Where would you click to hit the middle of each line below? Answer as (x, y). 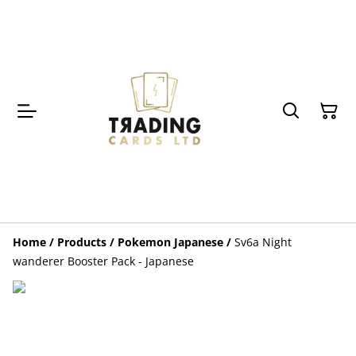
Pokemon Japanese (170, 242)
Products (82, 242)
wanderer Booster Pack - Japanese (103, 261)
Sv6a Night (263, 242)
